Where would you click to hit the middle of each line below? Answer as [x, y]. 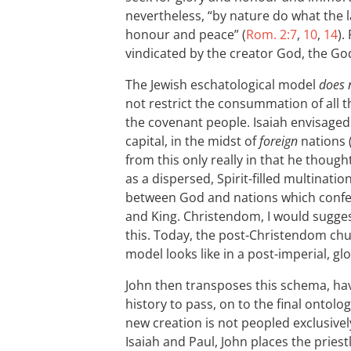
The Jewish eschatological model [222, 85]
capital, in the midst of [192, 141]
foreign [279, 141]
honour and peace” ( [186, 34]
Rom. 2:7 [271, 34]
